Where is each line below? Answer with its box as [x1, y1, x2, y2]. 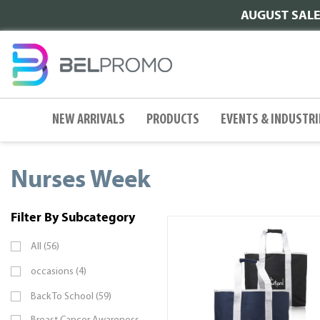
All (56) [31, 241, 59, 252]
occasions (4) [31, 266, 86, 277]
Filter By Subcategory [11, 210, 135, 225]
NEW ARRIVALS [52, 113, 125, 127]
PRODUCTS [146, 113, 199, 127]
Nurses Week [11, 165, 151, 194]
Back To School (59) [31, 291, 111, 302]
